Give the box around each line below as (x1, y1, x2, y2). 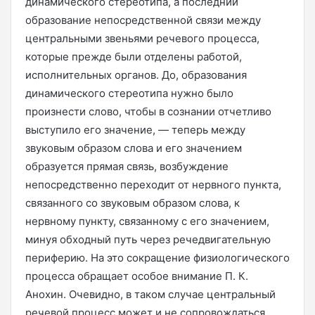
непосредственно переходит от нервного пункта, (25, 178, 281, 191)
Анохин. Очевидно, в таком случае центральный (25, 288, 276, 301)
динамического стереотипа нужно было (25, 86, 233, 100)
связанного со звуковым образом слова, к (25, 196, 240, 210)
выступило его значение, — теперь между (25, 123, 245, 136)
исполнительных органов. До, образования (25, 68, 247, 82)
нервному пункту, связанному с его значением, (25, 214, 269, 228)
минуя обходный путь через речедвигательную (25, 233, 271, 246)
